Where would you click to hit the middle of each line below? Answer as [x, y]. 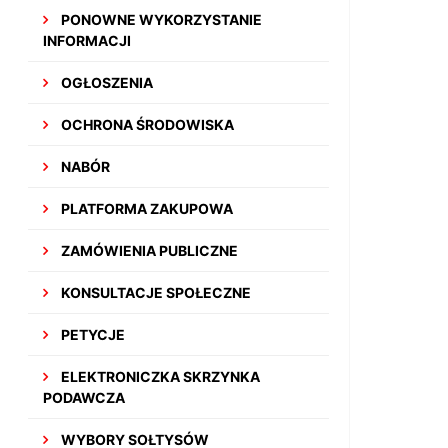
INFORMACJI [87, 40]
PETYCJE [92, 334]
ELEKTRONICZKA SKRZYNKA [159, 376]
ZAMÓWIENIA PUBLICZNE [148, 250]
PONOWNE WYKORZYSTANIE [160, 19]
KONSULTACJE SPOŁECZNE [155, 292]
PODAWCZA [84, 397]
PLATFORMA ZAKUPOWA [146, 208]
